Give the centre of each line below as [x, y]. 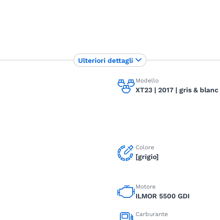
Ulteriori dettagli [106, 60]
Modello [147, 81]
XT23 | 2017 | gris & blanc [177, 90]
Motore [146, 187]
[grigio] [147, 157]
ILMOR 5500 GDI [163, 196]
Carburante [152, 214]
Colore [145, 147]
